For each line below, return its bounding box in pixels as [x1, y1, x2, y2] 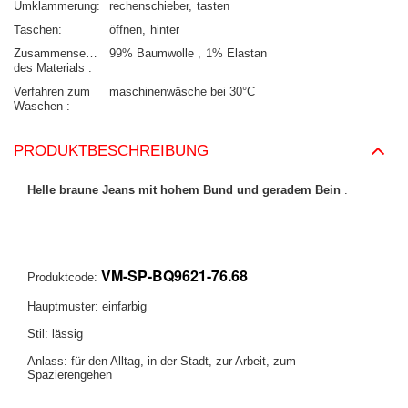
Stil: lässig [27, 326, 83, 341]
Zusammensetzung [14, 46, 115, 60]
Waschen [14, 98, 66, 113]
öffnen [109, 22, 142, 36]
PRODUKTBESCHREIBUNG [14, 141, 209, 159]
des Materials [14, 60, 88, 75]
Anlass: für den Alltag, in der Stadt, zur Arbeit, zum [27, 353, 296, 368]
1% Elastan [206, 46, 267, 60]
